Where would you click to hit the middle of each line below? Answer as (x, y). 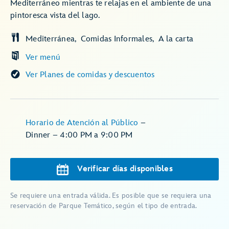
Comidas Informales (116, 39)
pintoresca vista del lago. (55, 16)
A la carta (176, 39)
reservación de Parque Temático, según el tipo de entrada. (104, 206)
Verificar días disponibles (125, 169)
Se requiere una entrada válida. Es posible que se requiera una (111, 196)
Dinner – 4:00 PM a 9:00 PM (79, 135)
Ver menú (43, 58)
